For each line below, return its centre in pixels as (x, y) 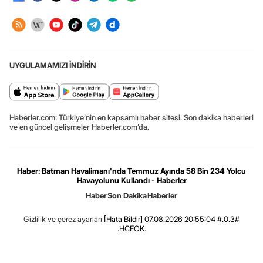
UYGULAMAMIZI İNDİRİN (53, 65)
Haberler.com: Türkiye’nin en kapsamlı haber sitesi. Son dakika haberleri (131, 117)
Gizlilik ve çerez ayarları (63, 219)
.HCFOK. (131, 228)
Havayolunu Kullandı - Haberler (131, 180)
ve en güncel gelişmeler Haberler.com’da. (79, 127)
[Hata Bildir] (123, 219)
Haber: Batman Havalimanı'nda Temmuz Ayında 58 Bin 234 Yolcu (131, 171)
